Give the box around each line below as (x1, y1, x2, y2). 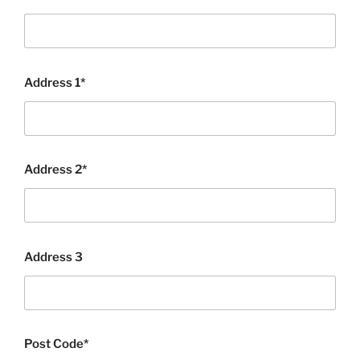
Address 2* (24, 162, 88, 178)
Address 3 (24, 249, 83, 264)
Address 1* (24, 75, 86, 90)
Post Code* (24, 337, 89, 352)
